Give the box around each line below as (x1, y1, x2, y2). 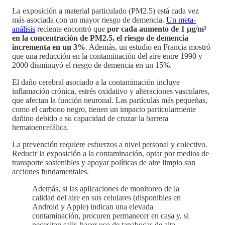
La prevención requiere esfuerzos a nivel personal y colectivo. (12, 140, 207, 149)
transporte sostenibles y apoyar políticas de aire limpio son (12, 158, 195, 167)
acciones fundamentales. (12, 167, 89, 176)
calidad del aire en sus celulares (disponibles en (32, 193, 181, 202)
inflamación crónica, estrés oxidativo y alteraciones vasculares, (12, 86, 209, 95)
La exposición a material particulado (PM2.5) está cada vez (12, 6, 199, 15)
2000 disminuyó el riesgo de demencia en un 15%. (12, 60, 172, 69)
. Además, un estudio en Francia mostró (85, 42, 210, 51)
